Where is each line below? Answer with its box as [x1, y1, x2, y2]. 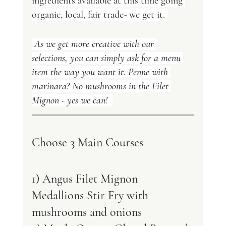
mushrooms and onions [31, 205, 142, 219]
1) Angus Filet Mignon [31, 172, 141, 186]
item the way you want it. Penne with [31, 66, 171, 78]
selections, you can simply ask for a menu [31, 52, 183, 64]
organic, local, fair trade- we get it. [31, 9, 167, 21]
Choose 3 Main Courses [31, 135, 146, 150]
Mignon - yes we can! [31, 94, 112, 106]
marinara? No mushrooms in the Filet [31, 80, 171, 92]
